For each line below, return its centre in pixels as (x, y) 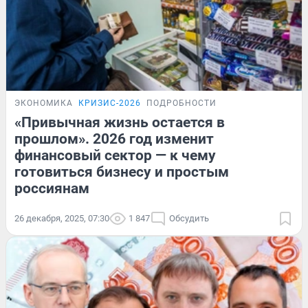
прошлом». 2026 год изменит (114, 139)
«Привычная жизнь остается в (120, 123)
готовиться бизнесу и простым (122, 172)
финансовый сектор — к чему (115, 156)
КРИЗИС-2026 (110, 103)
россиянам (52, 189)
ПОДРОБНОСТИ (181, 103)
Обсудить (189, 219)
